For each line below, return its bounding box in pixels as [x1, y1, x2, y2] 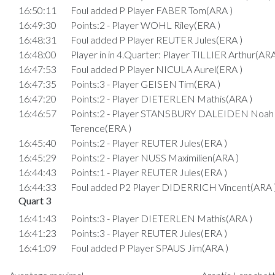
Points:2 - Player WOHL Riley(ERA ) [70, 18, 220, 31]
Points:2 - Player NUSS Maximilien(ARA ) [70, 151, 239, 163]
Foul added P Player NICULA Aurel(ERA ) [70, 63, 242, 75]
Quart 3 [18, 194, 51, 206]
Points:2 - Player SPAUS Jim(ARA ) [70, 256, 213, 268]
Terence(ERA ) [70, 122, 131, 134]
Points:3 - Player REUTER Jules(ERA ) [70, 227, 227, 239]
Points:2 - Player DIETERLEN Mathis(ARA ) [70, 92, 252, 104]
